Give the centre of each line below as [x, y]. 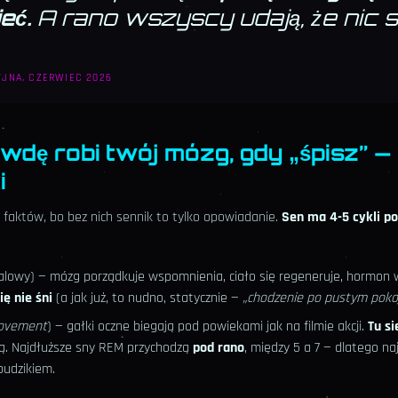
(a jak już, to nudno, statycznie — [147, 298]
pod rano [219, 348]
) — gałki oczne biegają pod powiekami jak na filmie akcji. [207, 327]
